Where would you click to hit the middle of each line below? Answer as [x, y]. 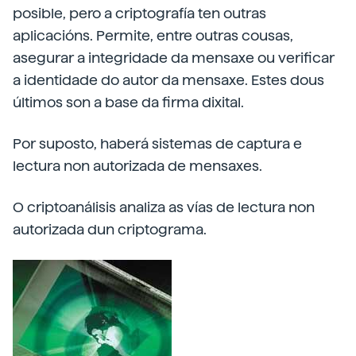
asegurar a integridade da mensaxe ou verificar [174, 58]
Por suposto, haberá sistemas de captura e [157, 143]
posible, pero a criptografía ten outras [139, 13]
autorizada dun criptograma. [110, 229]
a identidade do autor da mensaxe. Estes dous [168, 80]
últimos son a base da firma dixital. [128, 102]
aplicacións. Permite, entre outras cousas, [153, 35]
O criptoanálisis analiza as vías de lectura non [164, 207]
